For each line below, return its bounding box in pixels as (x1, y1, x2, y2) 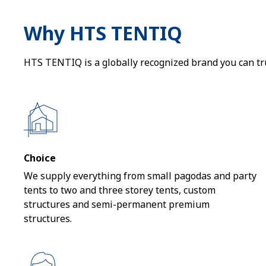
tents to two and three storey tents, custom (24, 183, 216, 197)
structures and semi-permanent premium (24, 198, 210, 211)
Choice (24, 151, 56, 164)
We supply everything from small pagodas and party (24, 169, 256, 182)
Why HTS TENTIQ (24, 20, 182, 46)
